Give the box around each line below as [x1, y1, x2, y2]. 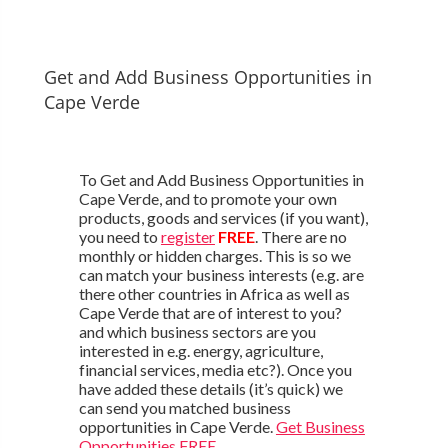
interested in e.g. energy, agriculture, [78, 340, 323, 360]
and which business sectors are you [78, 321, 316, 341]
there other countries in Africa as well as [78, 283, 350, 303]
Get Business [275, 416, 365, 436]
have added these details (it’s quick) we [78, 378, 343, 398]
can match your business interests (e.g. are [78, 264, 364, 284]
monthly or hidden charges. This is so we [78, 245, 351, 265]
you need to [78, 226, 161, 246]
